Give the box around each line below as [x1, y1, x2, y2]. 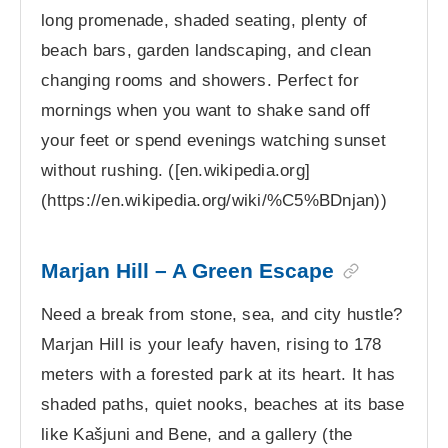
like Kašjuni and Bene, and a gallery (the [41, 424, 353, 444]
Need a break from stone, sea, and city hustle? [41, 304, 403, 324]
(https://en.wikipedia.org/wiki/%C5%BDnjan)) [41, 190, 387, 210]
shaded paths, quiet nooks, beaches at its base [41, 394, 405, 414]
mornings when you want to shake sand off [41, 100, 371, 120]
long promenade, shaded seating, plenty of [41, 10, 368, 30]
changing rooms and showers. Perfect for [41, 70, 359, 90]
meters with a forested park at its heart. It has [41, 364, 396, 384]
